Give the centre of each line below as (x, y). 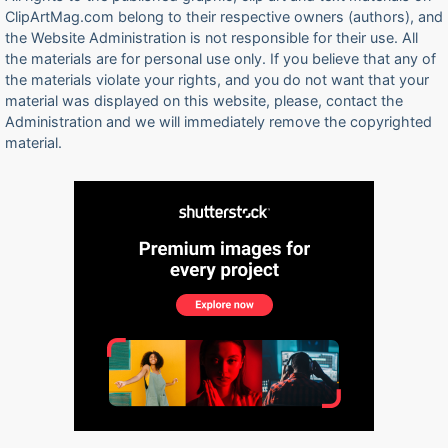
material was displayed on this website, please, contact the (204, 100)
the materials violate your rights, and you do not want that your (217, 79)
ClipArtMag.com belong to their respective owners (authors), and (224, 16)
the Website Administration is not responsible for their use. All (211, 37)
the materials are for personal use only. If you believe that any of (220, 58)
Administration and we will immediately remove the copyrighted (218, 121)
